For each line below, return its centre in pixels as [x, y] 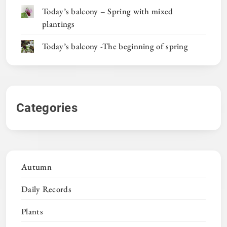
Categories [47, 108]
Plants [32, 211]
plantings [59, 24]
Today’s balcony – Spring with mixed [108, 11]
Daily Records [46, 189]
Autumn [36, 166]
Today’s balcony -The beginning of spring [115, 46]
